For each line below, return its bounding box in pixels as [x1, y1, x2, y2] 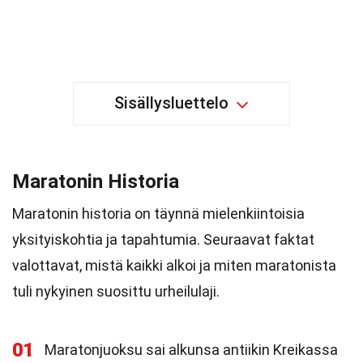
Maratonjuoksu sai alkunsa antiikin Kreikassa [45, 341, 338, 358]
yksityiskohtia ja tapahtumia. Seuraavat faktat [12, 231, 314, 248]
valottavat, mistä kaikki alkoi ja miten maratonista [12, 257, 336, 274]
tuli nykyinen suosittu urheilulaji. [12, 283, 220, 300]
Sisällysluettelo [114, 93, 228, 113]
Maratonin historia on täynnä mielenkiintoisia [12, 205, 305, 222]
